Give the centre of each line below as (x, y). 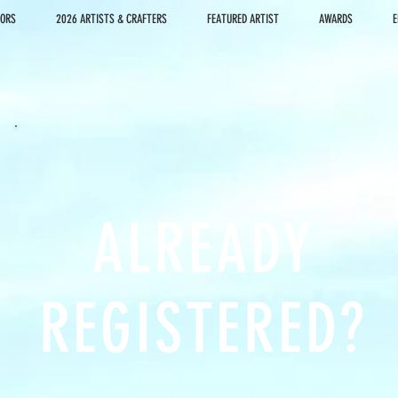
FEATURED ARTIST (243, 19)
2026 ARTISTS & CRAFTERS (111, 19)
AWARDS (336, 19)
